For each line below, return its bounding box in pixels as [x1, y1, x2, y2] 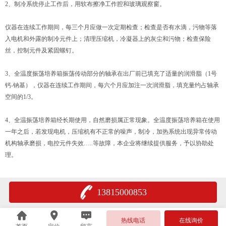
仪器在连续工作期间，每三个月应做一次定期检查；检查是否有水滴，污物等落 [5, 24, 217, 31]
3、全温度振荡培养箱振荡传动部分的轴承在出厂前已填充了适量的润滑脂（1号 [5, 70, 217, 77]
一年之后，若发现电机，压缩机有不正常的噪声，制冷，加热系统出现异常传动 [5, 128, 217, 135]
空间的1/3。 [5, 93, 37, 100]
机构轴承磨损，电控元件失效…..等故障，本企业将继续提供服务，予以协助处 [5, 140, 214, 147]
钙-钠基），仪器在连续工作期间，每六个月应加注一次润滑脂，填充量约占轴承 [5, 82, 219, 89]
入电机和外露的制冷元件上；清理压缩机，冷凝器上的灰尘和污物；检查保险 [5, 35, 211, 42]
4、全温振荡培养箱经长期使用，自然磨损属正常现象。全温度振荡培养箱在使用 [5, 117, 220, 124]
